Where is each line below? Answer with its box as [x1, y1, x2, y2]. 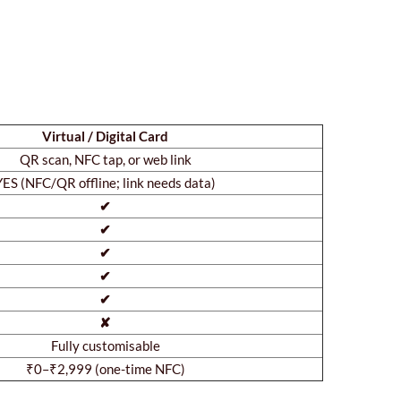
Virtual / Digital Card [42, 127, 168, 144]
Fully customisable [50, 337, 160, 354]
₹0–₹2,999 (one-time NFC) [25, 360, 185, 377]
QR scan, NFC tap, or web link [19, 150, 192, 167]
